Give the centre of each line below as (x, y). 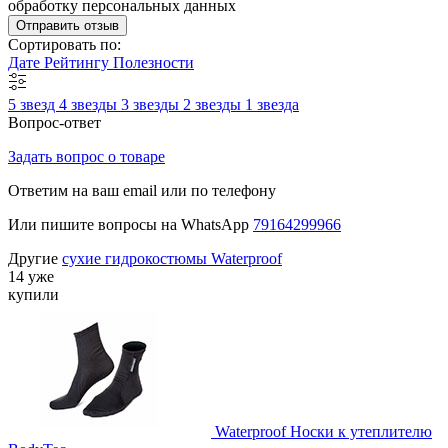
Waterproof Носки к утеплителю (323, 431)
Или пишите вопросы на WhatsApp (130, 224)
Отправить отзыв (67, 25)
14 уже (31, 276)
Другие (35, 258)
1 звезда (272, 104)
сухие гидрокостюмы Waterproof (172, 258)
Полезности (153, 62)
